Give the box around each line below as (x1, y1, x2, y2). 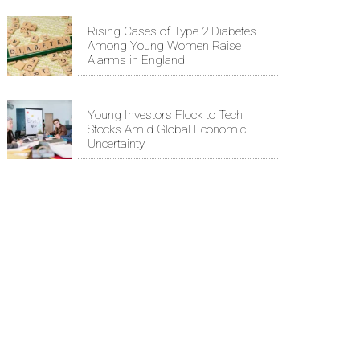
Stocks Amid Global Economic (88, 122, 246, 137)
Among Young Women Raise (88, 39, 241, 54)
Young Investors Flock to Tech (88, 108, 243, 123)
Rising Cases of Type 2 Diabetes (88, 24, 256, 39)
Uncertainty (88, 137, 145, 152)
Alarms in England (88, 53, 185, 68)
